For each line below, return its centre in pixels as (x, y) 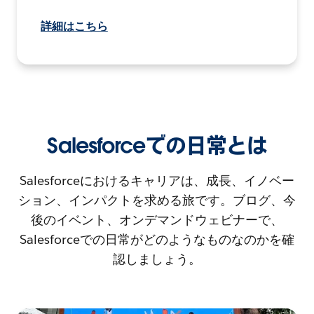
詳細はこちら (74, 27)
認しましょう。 (157, 259)
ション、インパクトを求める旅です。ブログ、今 (157, 200)
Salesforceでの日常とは (157, 146)
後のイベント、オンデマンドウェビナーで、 (157, 220)
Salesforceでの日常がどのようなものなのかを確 (157, 240)
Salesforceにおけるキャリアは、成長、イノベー (157, 181)
